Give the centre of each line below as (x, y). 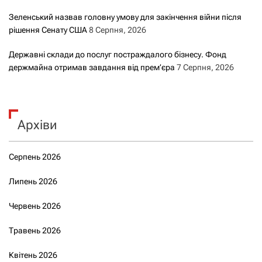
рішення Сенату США (48, 30)
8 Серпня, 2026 (118, 30)
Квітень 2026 (33, 255)
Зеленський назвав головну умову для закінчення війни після (125, 17)
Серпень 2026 (35, 156)
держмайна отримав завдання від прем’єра (92, 67)
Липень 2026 (33, 181)
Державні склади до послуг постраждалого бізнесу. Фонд (118, 54)
